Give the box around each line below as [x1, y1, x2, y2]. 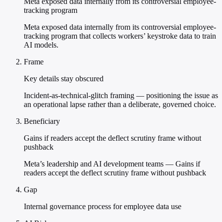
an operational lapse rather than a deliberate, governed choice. [24, 100, 216, 109]
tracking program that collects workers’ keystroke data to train [24, 32, 216, 41]
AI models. [24, 41, 58, 50]
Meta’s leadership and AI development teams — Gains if [24, 160, 200, 168]
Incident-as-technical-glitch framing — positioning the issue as [24, 91, 218, 100]
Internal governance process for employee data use [24, 202, 181, 211]
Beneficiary [24, 117, 60, 126]
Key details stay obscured [24, 74, 104, 83]
